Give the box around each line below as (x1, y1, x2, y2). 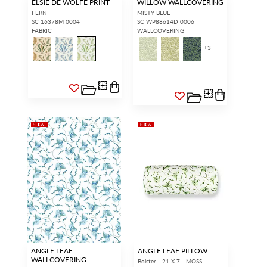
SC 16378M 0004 (32, 17, 80, 26)
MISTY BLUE (137, 8, 170, 17)
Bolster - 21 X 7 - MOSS (138, 256, 203, 265)
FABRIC (32, 26, 52, 35)
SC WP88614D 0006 (137, 17, 194, 26)
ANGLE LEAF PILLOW (138, 245, 208, 256)
